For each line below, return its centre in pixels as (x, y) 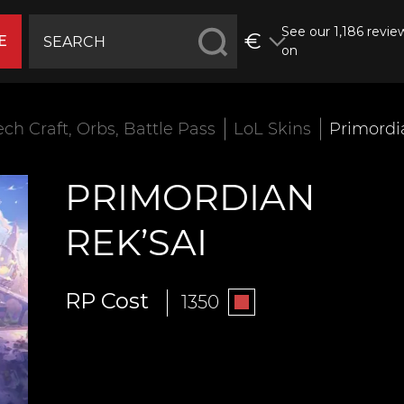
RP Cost (106, 301)
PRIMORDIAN (190, 197)
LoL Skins (272, 129)
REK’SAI (136, 242)
